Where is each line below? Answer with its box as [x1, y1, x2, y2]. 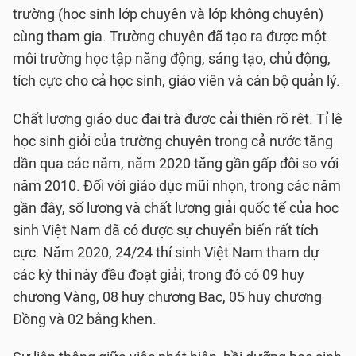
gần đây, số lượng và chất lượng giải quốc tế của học [13, 199, 339, 217]
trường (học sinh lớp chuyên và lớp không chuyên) [13, 6, 323, 23]
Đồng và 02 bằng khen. [13, 311, 157, 328]
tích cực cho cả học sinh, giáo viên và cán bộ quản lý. [13, 72, 340, 90]
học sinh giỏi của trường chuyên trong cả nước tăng [13, 133, 333, 150]
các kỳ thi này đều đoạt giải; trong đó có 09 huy [13, 266, 304, 284]
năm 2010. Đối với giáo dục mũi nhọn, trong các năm [13, 177, 341, 195]
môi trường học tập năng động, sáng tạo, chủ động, [13, 50, 331, 68]
